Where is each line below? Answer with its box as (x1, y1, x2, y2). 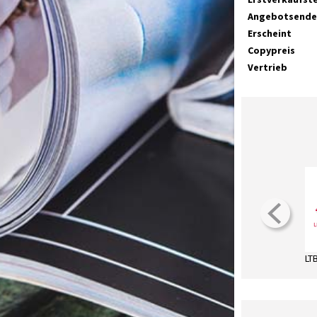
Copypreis (247, 44, 295, 57)
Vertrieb (247, 61, 287, 74)
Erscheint (247, 27, 292, 40)
